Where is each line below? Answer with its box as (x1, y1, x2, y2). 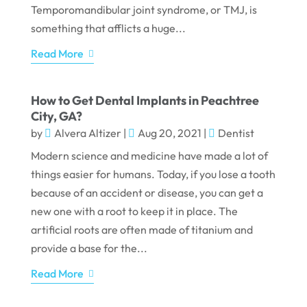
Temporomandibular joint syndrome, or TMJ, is (30, 3, 257, 17)
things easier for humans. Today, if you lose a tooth (30, 167, 275, 182)
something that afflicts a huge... (30, 21, 186, 36)
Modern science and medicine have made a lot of (30, 149, 268, 163)
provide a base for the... (30, 241, 147, 256)
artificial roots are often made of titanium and (30, 223, 253, 237)
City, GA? (30, 108, 82, 125)
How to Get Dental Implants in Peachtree (30, 93, 259, 109)
